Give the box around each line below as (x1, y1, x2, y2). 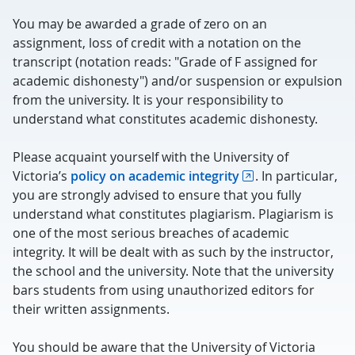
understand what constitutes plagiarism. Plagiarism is (13, 205, 334, 223)
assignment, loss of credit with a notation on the (13, 34, 301, 52)
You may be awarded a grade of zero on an (13, 15, 267, 32)
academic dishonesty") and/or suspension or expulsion (13, 72, 342, 90)
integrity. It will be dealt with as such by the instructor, (13, 243, 334, 261)
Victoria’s (13, 167, 71, 185)
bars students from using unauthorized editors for (13, 281, 315, 299)
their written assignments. (13, 300, 170, 318)
